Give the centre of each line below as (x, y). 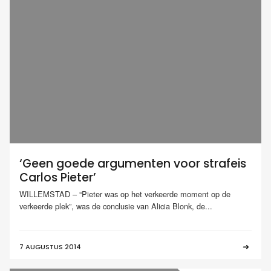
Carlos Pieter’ (58, 177)
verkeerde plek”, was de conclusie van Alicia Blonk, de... (116, 206)
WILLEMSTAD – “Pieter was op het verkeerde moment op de (125, 194)
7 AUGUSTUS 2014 (50, 247)
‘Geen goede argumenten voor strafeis (133, 163)
